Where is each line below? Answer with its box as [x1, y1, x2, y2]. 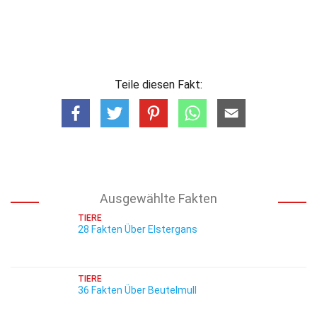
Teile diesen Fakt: [115, 78, 202, 91]
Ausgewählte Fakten [100, 191, 217, 206]
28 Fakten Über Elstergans [78, 224, 197, 235]
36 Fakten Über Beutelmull [78, 284, 197, 296]
